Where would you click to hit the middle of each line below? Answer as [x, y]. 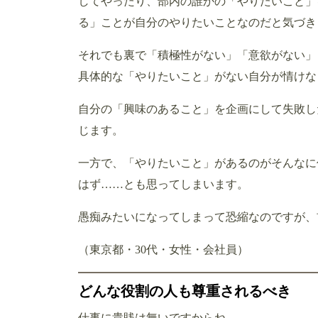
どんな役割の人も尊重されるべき [185, 291]
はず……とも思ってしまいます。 [163, 184]
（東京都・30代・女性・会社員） [163, 249]
